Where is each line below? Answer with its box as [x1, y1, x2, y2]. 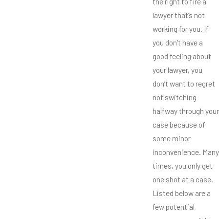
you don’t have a [153, 38, 203, 47]
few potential [153, 202, 195, 212]
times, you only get [153, 161, 213, 171]
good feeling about [153, 51, 211, 61]
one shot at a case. [153, 175, 213, 184]
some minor [153, 133, 191, 143]
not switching [153, 92, 197, 102]
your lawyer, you [153, 65, 202, 75]
